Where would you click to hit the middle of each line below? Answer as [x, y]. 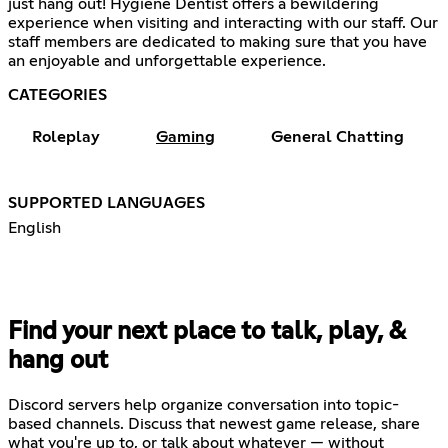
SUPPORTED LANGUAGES [106, 202]
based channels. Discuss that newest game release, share [214, 423]
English [34, 227]
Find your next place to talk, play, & [206, 331]
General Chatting [337, 136]
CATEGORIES [57, 94]
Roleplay [66, 136]
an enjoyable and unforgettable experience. [167, 60]
